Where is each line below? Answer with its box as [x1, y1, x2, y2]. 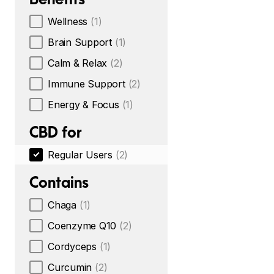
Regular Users [48, 149, 113, 161]
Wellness [48, 15, 88, 28]
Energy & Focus [48, 98, 119, 111]
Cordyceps [48, 240, 97, 253]
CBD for [29, 123, 82, 141]
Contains [29, 173, 89, 191]
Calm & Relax [48, 57, 108, 69]
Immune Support [48, 78, 125, 90]
